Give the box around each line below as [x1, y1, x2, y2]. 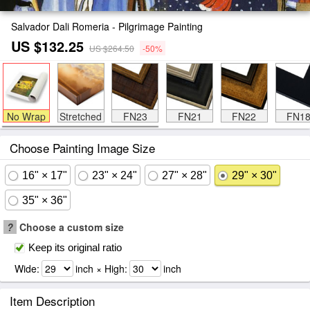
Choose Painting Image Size [10, 139, 155, 156]
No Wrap [6, 109, 46, 123]
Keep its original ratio [28, 241, 122, 253]
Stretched [60, 109, 102, 123]
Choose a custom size [17, 220, 124, 234]
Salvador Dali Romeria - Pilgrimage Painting [11, 19, 203, 33]
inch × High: [75, 262, 127, 275]
